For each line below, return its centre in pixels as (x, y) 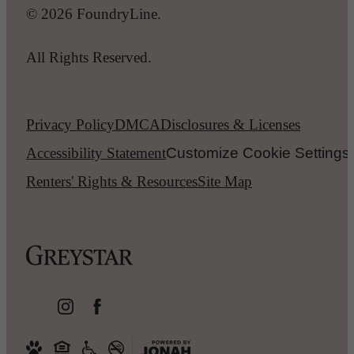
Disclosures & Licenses (230, 125)
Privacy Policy (70, 125)
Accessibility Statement (96, 153)
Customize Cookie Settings (258, 153)
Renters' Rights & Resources (112, 182)
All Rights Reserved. (89, 58)
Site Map (225, 182)
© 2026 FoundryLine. (94, 13)
